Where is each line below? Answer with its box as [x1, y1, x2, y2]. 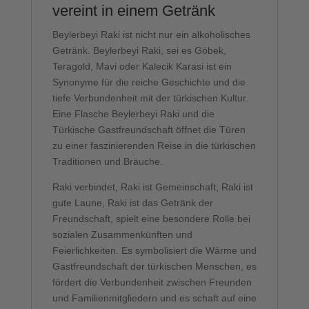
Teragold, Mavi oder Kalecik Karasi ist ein [52, 60, 232, 72]
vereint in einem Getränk [52, 1, 215, 19]
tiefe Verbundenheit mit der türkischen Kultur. [52, 92, 248, 103]
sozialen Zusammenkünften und [52, 228, 192, 240]
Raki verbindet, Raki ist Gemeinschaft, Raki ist [52, 181, 253, 192]
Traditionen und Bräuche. [52, 155, 163, 167]
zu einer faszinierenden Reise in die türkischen [52, 139, 256, 151]
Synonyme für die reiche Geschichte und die [52, 76, 246, 88]
